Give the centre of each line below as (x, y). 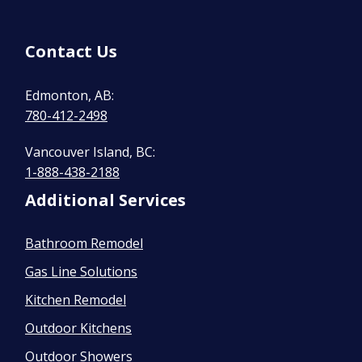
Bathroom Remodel (84, 243)
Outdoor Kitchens (78, 328)
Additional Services (105, 200)
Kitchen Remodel (76, 299)
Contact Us (71, 51)
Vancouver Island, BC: (90, 152)
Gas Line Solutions (81, 271)
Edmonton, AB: (69, 95)
